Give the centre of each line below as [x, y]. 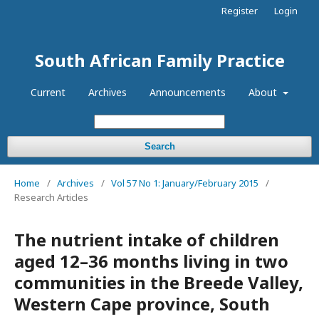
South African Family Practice [159, 60]
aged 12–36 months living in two [151, 261]
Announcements [188, 92]
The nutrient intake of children [147, 240]
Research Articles [51, 197]
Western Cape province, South [142, 304]
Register [240, 11]
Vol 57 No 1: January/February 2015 [185, 183]
